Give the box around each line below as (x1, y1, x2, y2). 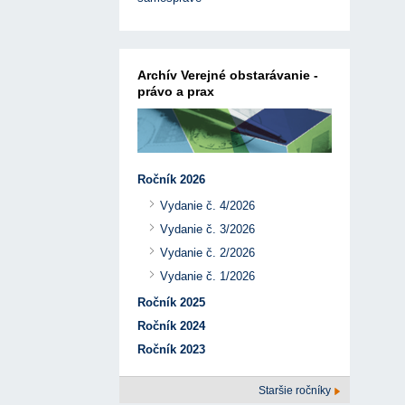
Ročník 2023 (137, 343, 205, 357)
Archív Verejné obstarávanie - (137, 68, 318, 82)
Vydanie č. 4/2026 (160, 199, 255, 213)
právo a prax (137, 84, 214, 99)
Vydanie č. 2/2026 (160, 246, 255, 260)
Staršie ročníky (259, 384, 334, 398)
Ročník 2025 (137, 296, 205, 310)
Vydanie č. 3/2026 (160, 222, 255, 237)
